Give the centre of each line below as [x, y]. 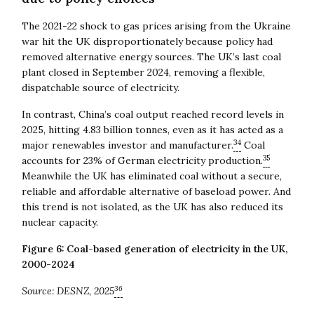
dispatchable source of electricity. [100, 87]
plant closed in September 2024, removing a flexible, [143, 72]
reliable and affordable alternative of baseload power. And [156, 191]
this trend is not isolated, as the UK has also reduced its [152, 206]
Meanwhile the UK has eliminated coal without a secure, [151, 176]
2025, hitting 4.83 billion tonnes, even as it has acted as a [152, 129]
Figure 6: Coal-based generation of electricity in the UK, [155, 248]
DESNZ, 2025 [85, 291]
